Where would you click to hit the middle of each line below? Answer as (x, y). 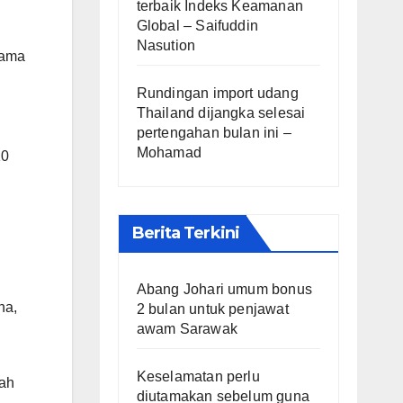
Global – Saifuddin (197, 25)
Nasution (166, 45)
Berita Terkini (185, 233)
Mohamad (169, 152)
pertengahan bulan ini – (214, 132)
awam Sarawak (187, 328)
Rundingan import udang (217, 93)
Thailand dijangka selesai (221, 112)
